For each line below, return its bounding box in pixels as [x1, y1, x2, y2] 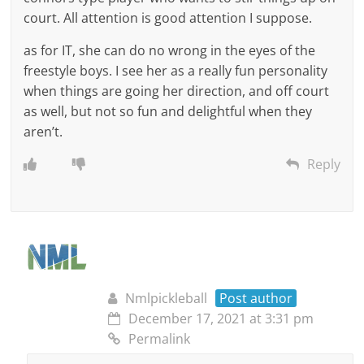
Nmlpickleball [125, 288, 208, 307]
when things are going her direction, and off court [24, 81, 330, 100]
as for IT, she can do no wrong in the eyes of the [24, 41, 316, 59]
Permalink [128, 329, 191, 348]
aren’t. [24, 122, 63, 141]
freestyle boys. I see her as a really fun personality [24, 61, 328, 80]
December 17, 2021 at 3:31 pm [128, 309, 314, 327]
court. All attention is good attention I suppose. [24, 8, 313, 27]
